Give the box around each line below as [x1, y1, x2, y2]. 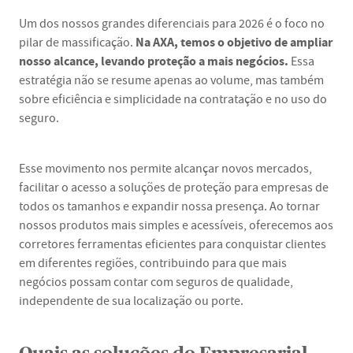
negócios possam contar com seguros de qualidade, [19, 274, 293, 290]
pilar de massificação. [19, 35, 136, 50]
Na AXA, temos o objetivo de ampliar [136, 34, 333, 50]
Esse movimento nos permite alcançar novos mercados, [19, 161, 312, 176]
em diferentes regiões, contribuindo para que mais [19, 255, 287, 271]
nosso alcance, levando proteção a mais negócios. [19, 53, 288, 69]
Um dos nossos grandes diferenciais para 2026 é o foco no [19, 16, 325, 32]
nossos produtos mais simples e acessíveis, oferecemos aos [19, 217, 333, 233]
